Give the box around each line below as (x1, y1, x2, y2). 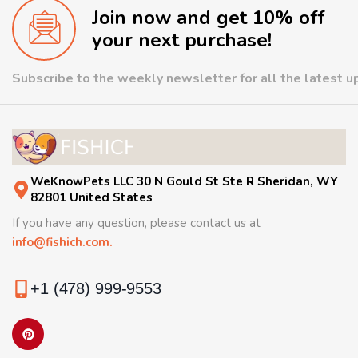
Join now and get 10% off (92, 5, 325, 30)
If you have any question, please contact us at (12, 215, 261, 232)
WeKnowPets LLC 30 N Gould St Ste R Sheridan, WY (30, 173, 338, 190)
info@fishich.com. (12, 234, 113, 251)
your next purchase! (92, 27, 272, 53)
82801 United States (30, 189, 153, 206)
